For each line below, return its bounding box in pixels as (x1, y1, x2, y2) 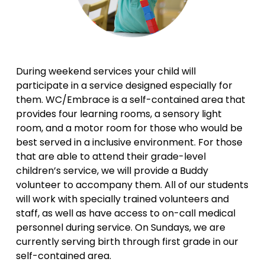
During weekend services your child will (15, 64, 196, 78)
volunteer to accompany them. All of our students (15, 177, 248, 192)
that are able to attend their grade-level (15, 149, 206, 163)
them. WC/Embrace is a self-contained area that (15, 92, 245, 106)
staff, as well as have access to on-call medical (15, 206, 235, 220)
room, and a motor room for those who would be (15, 121, 243, 135)
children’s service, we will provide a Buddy (15, 163, 208, 177)
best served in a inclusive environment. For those (15, 135, 243, 149)
